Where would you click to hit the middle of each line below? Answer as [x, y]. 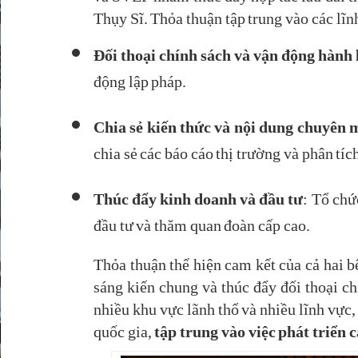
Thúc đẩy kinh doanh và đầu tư [199, 199]
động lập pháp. [140, 91]
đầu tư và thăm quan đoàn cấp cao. [202, 235]
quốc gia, [124, 331]
